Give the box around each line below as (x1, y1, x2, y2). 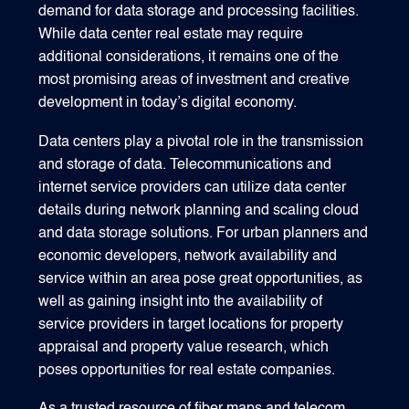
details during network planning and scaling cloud (38, 203, 360, 218)
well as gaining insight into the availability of (38, 294, 323, 309)
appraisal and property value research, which (38, 340, 330, 355)
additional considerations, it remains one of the (38, 49, 340, 65)
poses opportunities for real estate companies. (38, 362, 336, 378)
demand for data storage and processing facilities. (38, 4, 360, 19)
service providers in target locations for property (38, 317, 344, 332)
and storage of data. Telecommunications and (38, 157, 332, 173)
